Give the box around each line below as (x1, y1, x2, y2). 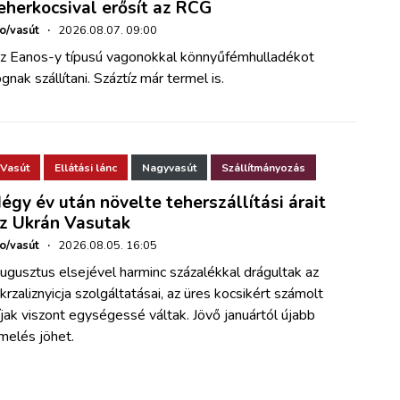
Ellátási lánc (54, 160, 118, 175)
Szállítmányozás (221, 160, 306, 175)
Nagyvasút (142, 160, 197, 175)
